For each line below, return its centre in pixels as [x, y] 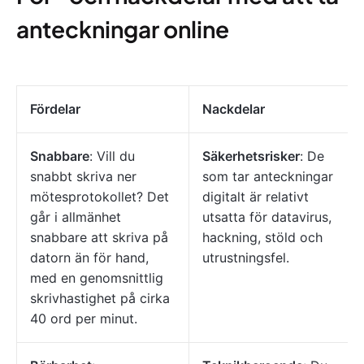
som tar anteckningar [268, 177]
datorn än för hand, [89, 258]
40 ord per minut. [84, 319]
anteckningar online [123, 29]
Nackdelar [234, 109]
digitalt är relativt [256, 197]
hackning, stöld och [262, 238]
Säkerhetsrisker [251, 156]
